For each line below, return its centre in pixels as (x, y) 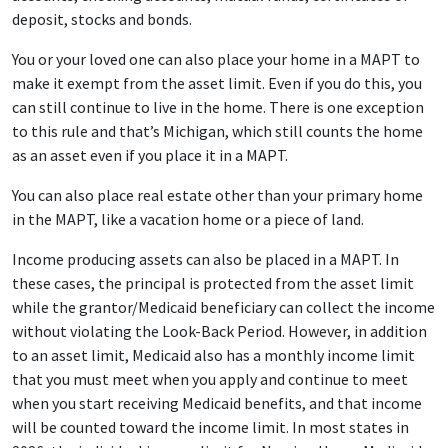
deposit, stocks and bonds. (102, 19)
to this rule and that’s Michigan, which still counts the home (217, 131)
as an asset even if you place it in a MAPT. (150, 155)
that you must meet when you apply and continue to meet (210, 379)
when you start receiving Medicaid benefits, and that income (217, 403)
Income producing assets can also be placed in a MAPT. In (205, 259)
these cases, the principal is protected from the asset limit (213, 283)
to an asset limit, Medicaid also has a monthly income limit (213, 355)
